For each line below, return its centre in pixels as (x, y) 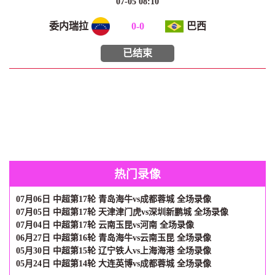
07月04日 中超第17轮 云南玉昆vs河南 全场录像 (105, 225)
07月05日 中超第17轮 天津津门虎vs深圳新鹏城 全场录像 (122, 212)
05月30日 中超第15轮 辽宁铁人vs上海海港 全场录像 (114, 251)
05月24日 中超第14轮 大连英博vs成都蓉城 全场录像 (114, 264)
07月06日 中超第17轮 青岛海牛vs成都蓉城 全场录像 (114, 199)
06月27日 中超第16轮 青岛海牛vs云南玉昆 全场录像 (114, 238)
